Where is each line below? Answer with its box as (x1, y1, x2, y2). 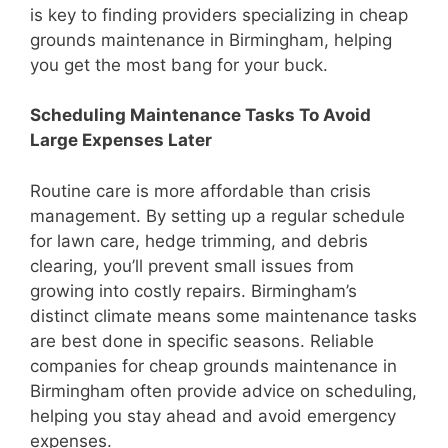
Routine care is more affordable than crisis (30, 180, 371, 201)
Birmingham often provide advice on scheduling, (30, 380, 417, 401)
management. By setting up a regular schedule (30, 205, 405, 226)
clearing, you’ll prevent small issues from (30, 255, 354, 276)
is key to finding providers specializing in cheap (30, 4, 408, 25)
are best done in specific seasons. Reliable (30, 330, 374, 351)
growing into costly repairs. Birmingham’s (30, 280, 357, 301)
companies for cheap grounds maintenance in (30, 355, 397, 376)
